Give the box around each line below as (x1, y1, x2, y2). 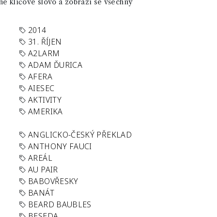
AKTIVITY (28, 94, 62, 105)
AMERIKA (28, 106, 63, 117)
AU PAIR (28, 164, 58, 175)
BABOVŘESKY (28, 176, 78, 186)
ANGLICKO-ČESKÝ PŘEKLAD (28, 129, 132, 140)
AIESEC (28, 83, 55, 93)
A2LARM (28, 48, 60, 59)
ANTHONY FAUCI (28, 141, 92, 152)
